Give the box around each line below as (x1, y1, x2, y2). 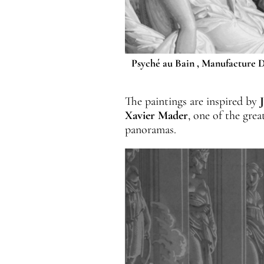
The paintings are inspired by (124, 94, 260, 108)
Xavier (124, 108, 155, 123)
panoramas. (124, 122, 176, 137)
